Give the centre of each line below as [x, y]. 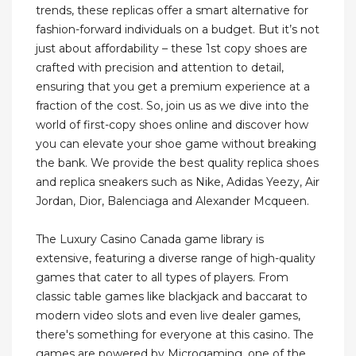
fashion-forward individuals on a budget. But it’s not [178, 30]
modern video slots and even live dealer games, [168, 316]
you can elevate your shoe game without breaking [176, 144]
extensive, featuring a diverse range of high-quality [176, 259]
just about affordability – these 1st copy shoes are [172, 49]
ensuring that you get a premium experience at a [173, 87]
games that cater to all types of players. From [162, 278]
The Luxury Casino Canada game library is [150, 240]
